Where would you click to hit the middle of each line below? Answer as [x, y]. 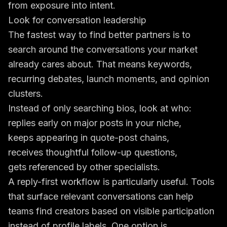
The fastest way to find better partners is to [99, 35]
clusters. [26, 93]
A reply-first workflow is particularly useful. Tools [111, 182]
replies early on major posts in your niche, [95, 123]
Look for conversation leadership [77, 20]
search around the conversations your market [103, 49]
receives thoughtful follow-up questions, [93, 152]
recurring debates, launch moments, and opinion [109, 79]
